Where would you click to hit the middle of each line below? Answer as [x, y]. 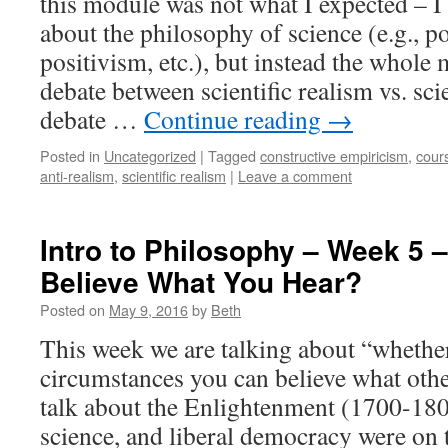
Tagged [232, 155]
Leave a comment [295, 175]
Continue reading [235, 119]
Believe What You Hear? [201, 281]
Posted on [72, 309]
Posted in [70, 155]
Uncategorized [150, 155]
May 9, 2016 [148, 309]
